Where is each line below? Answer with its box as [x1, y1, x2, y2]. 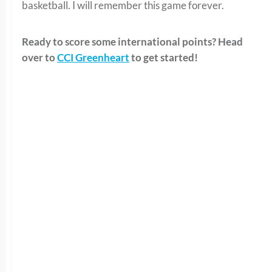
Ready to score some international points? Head [22, 35, 243, 48]
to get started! [129, 50, 198, 64]
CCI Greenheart [57, 50, 129, 64]
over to [22, 50, 57, 64]
